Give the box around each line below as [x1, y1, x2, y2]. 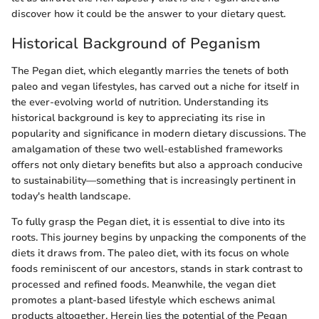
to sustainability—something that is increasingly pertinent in [11, 173, 296, 187]
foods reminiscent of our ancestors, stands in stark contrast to [11, 261, 303, 276]
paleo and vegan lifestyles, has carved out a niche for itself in [11, 79, 299, 93]
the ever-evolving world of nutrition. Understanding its [11, 95, 268, 109]
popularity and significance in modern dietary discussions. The [11, 126, 306, 140]
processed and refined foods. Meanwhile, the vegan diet [11, 277, 276, 291]
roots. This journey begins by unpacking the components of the [11, 230, 306, 244]
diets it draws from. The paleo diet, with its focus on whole [11, 246, 289, 260]
